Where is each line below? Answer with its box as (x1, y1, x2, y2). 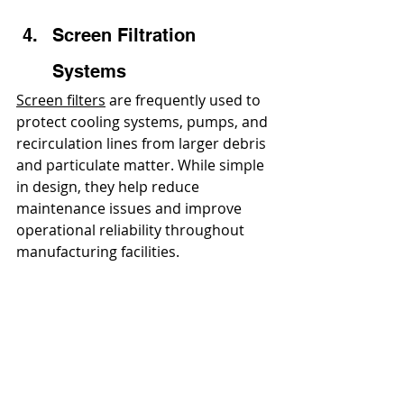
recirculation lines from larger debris (16, 133, 270, 154)
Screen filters (16, 90, 106, 111)
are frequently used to (106, 90, 264, 111)
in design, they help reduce (16, 177, 203, 197)
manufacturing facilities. (16, 242, 179, 262)
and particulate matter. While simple (16, 155, 268, 176)
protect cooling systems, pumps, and (16, 112, 271, 133)
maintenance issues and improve (16, 198, 245, 219)
